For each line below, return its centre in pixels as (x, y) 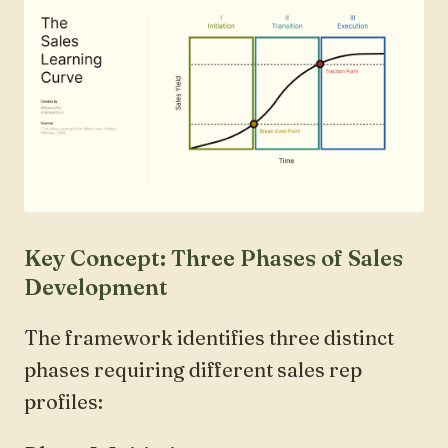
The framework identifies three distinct (209, 337)
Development (96, 286)
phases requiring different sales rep (193, 369)
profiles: (63, 401)
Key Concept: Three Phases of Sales (213, 257)
